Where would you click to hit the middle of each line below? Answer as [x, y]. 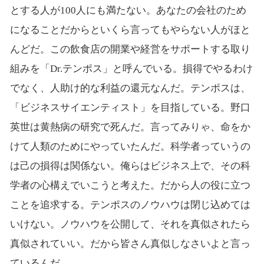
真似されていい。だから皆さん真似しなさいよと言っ [130, 244]
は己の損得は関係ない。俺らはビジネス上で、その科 [130, 166]
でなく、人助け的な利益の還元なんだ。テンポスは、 [130, 88]
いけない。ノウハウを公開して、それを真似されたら [130, 225]
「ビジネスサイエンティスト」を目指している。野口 [130, 108]
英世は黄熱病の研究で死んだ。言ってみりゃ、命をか [130, 127]
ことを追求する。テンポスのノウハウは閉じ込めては [130, 205]
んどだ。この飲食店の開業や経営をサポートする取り [130, 49]
